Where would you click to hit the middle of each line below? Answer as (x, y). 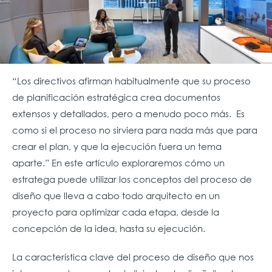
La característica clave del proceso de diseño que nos (133, 257)
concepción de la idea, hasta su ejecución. (109, 229)
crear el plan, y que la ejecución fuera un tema (117, 147)
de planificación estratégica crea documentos (116, 97)
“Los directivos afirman (62, 81)
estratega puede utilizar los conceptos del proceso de (132, 179)
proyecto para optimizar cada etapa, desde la (116, 212)
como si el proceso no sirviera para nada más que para (135, 130)
